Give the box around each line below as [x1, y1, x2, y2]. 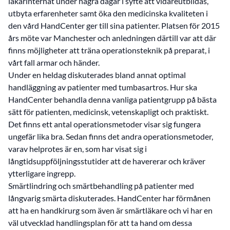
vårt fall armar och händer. [8, 57, 100, 67]
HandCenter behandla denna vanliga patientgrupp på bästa [8, 94, 217, 104]
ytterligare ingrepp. [8, 168, 75, 178]
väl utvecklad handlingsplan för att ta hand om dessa [8, 217, 192, 227]
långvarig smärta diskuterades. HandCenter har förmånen [8, 193, 210, 203]
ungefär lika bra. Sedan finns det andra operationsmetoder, [8, 131, 213, 141]
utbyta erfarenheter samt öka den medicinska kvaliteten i [8, 8, 208, 18]
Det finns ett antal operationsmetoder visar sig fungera [8, 119, 201, 129]
